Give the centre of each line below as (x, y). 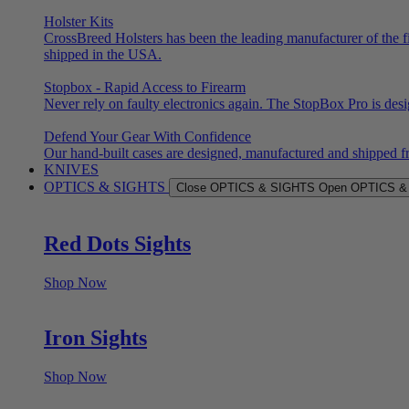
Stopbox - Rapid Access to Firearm (145, 88)
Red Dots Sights (117, 243)
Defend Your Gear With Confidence (147, 137)
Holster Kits (79, 22)
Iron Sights (95, 337)
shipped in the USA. (103, 55)
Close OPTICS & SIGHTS (246, 188)
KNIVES (71, 170)
